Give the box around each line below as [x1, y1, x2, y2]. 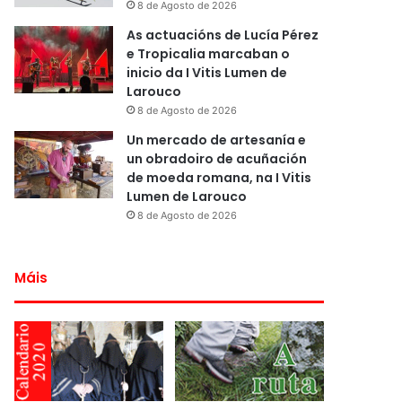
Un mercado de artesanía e [127, 130, 307, 149]
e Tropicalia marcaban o [127, 44, 291, 63]
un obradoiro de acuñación [127, 149, 308, 168]
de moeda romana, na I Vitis [127, 168, 312, 187]
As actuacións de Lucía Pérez [127, 25, 319, 44]
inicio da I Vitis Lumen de [127, 63, 288, 82]
